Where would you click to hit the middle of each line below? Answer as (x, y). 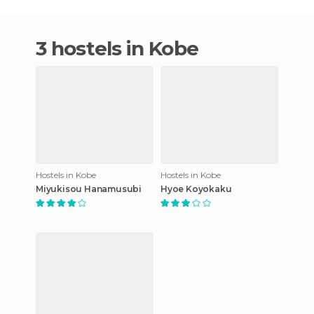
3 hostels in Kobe (122, 48)
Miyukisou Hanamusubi (89, 189)
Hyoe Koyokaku (196, 189)
